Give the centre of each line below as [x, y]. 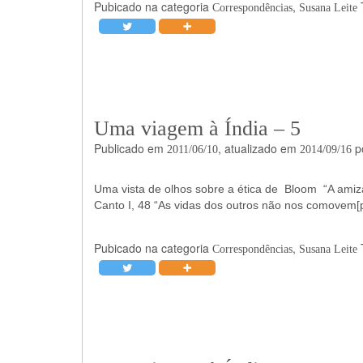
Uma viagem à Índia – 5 [197, 128]
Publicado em [130, 148]
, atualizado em [258, 148]
